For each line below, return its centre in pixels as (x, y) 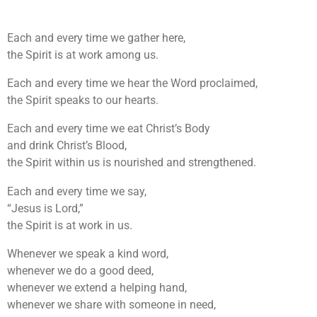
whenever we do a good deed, (80, 271)
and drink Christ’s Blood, (67, 146)
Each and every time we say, (77, 191)
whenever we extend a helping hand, (97, 288)
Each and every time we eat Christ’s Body (109, 129)
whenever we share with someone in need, (111, 305)
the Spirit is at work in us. (70, 225)
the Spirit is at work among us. (83, 54)
